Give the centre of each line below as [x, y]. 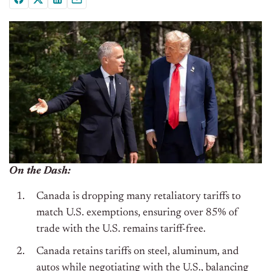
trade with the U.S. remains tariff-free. [121, 230]
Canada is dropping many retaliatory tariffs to [139, 197]
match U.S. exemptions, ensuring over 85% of [137, 213]
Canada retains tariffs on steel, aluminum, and [138, 252]
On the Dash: [40, 171]
